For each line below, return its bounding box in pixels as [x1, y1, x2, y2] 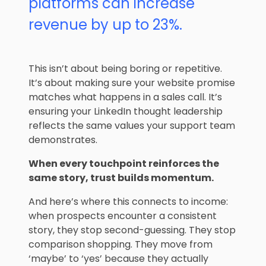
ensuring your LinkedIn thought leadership [28, 104, 223, 119]
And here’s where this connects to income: [28, 195, 228, 209]
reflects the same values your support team [28, 119, 235, 133]
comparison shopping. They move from [28, 237, 213, 252]
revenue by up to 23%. [28, 15, 182, 35]
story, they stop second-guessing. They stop [28, 223, 236, 237]
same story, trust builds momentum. [28, 171, 214, 185]
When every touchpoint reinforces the [28, 157, 219, 171]
